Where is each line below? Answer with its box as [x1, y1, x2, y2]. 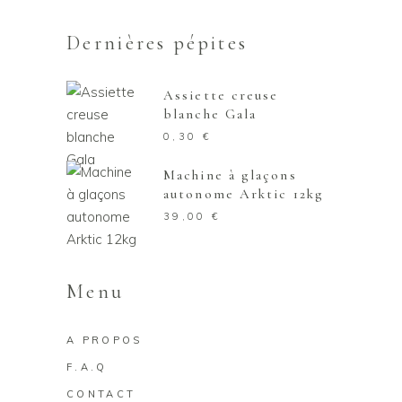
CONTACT [66, 388, 136, 400]
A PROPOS [66, 334, 143, 346]
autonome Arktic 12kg [163, 186, 325, 202]
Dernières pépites [66, 31, 249, 55]
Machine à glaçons [163, 167, 297, 183]
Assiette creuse [163, 87, 279, 103]
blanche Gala [163, 106, 258, 122]
